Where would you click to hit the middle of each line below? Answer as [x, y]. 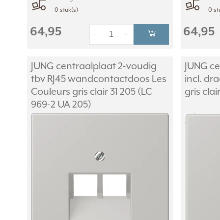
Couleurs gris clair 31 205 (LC [91, 92]
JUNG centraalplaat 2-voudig [94, 66]
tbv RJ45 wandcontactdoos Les [99, 79]
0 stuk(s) [66, 10]
